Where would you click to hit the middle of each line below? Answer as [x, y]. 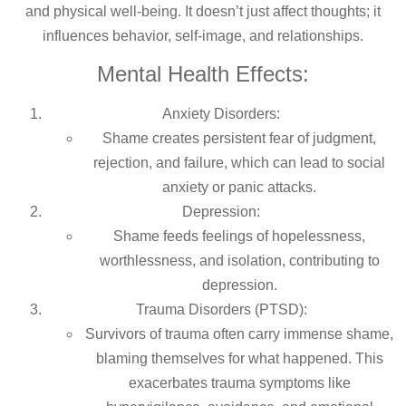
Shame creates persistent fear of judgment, [239, 138]
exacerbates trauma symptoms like [239, 382]
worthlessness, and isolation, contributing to [239, 260]
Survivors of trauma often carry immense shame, [239, 333]
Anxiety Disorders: [221, 113]
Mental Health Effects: [203, 73]
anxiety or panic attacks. [239, 187]
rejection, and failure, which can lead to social [239, 162]
